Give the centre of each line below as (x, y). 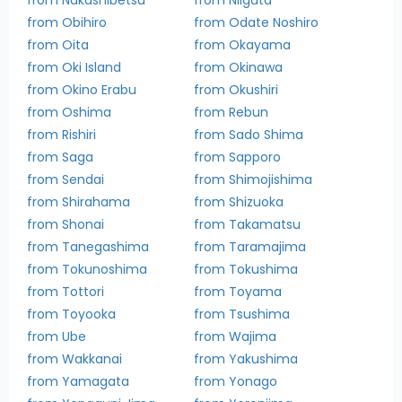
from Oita (58, 44)
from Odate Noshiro (257, 22)
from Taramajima (250, 246)
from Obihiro (67, 22)
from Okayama (243, 44)
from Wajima (236, 336)
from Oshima (69, 112)
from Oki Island (74, 67)
